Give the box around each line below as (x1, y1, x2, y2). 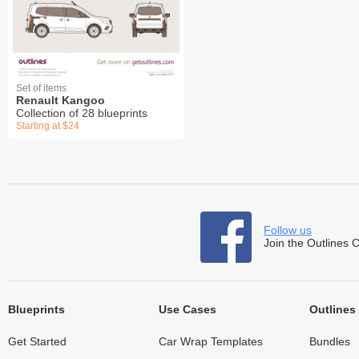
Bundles (309, 334, 350, 348)
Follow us (264, 223, 312, 236)
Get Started (8, 334, 67, 348)
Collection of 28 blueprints (16, 106, 147, 119)
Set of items (16, 82, 67, 94)
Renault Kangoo (16, 93, 105, 107)
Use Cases (158, 302, 216, 316)
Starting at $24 (16, 119, 79, 131)
